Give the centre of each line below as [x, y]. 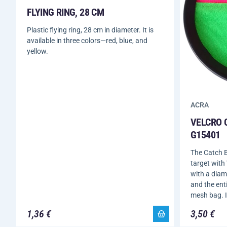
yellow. [37, 51]
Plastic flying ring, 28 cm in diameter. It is [90, 30]
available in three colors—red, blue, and [87, 40]
